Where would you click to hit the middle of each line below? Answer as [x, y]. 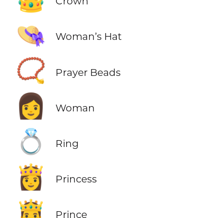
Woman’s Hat [88, 36]
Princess [76, 179]
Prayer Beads [88, 72]
